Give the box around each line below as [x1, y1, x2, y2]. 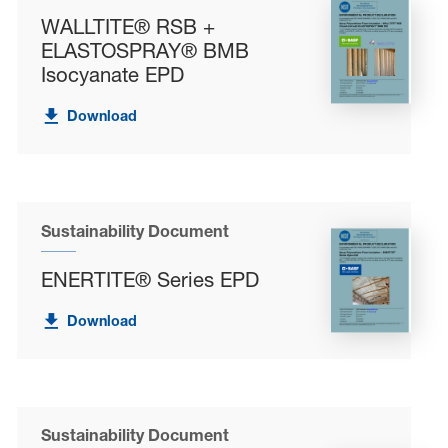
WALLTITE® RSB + [41, 13, 216, 39]
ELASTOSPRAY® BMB [41, 37, 250, 63]
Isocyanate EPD [41, 61, 185, 87]
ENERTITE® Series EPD [41, 266, 260, 292]
